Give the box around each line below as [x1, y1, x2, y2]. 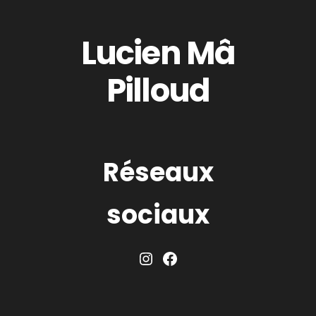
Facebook [161, 255, 243, 278]
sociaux [107, 197, 209, 233]
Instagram [137, 255, 226, 278]
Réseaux [102, 154, 214, 190]
